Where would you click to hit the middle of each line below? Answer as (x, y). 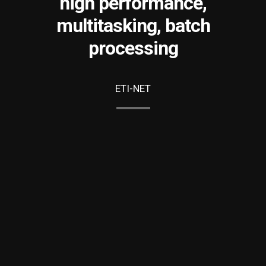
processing (133, 48)
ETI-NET (133, 88)
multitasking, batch (133, 26)
